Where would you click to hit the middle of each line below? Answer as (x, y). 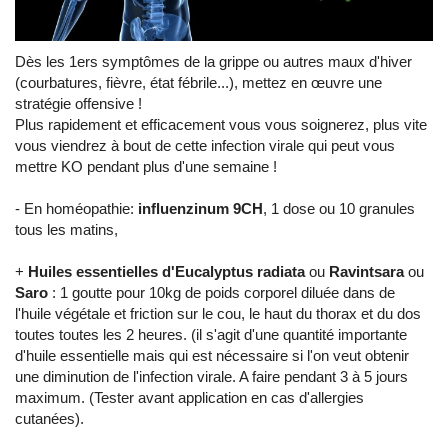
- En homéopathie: (74, 208)
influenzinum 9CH (198, 208)
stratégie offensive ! (78, 103)
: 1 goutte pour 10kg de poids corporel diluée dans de (223, 292)
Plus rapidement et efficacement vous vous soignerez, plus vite (221, 124)
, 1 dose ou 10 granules (339, 208)
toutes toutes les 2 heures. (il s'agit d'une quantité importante (211, 334)
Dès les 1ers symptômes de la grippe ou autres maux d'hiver (215, 61)
